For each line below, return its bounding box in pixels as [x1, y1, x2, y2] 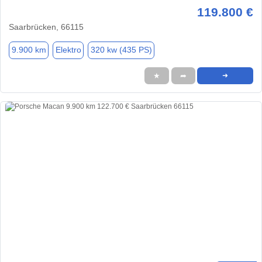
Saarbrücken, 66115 [9, 22, 84, 32]
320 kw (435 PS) [90, 45, 152, 55]
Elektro [55, 45, 81, 55]
